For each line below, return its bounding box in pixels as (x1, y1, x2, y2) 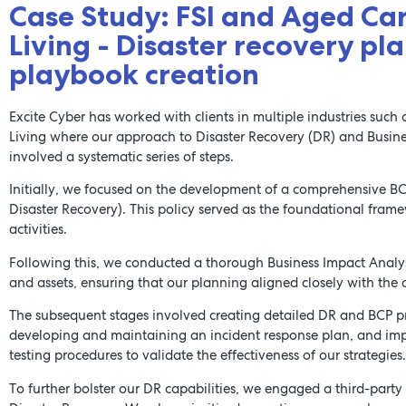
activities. (9, 220, 67, 239)
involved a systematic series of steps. (9, 148, 234, 167)
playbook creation (9, 55, 259, 94)
